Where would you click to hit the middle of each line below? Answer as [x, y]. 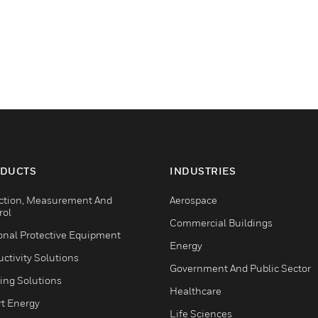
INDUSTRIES [203, 170]
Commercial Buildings [221, 222]
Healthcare [196, 290]
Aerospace [193, 199]
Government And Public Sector [240, 268]
